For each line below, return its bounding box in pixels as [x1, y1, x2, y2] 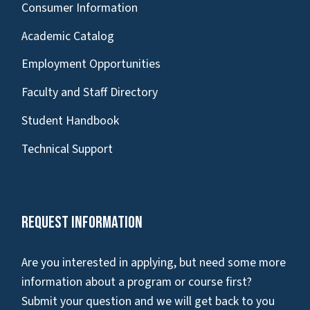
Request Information [21, 212, 143, 232]
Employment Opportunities [21, 55, 161, 73]
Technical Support [21, 140, 113, 158]
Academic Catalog [21, 27, 114, 45]
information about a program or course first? [21, 273, 252, 291]
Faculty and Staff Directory [21, 84, 158, 102]
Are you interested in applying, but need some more [21, 253, 286, 271]
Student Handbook [21, 112, 119, 130]
